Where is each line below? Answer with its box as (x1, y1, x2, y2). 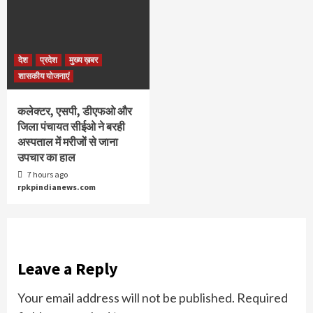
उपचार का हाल (17, 150, 75, 165)
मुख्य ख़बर (69, 54, 98, 66)
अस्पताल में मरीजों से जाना (17, 135, 118, 150)
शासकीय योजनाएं (18, 71, 69, 82)
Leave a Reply (17, 258, 118, 280)
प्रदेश (40, 54, 57, 66)
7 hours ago (26, 169, 68, 180)
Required (237, 290, 288, 306)
